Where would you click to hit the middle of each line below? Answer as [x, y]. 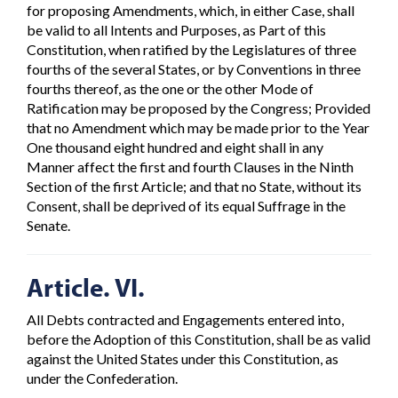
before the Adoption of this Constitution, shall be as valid [199, 339]
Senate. [48, 225]
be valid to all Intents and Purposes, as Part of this [176, 29]
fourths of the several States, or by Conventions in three [194, 68]
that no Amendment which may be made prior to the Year [198, 127]
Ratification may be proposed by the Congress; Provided [199, 107]
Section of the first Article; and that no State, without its [194, 186]
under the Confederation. [102, 378]
